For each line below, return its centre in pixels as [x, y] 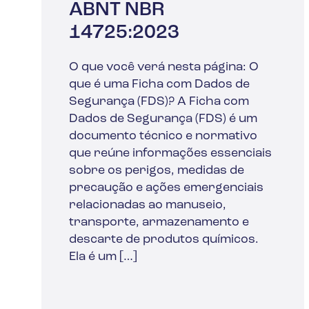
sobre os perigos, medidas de [157, 170]
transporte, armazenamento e [159, 222]
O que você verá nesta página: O [164, 67]
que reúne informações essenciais [170, 153]
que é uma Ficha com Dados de [159, 84]
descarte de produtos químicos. [164, 239]
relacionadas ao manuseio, [148, 205]
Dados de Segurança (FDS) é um [163, 119]
